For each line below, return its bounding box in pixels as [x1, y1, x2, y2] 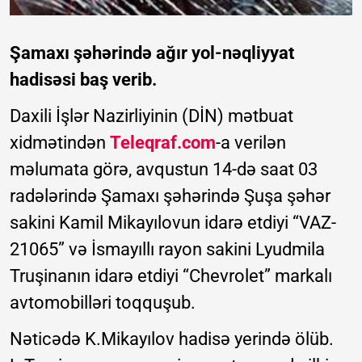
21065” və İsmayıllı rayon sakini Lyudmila [10, 239, 325, 260]
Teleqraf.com [110, 133, 216, 154]
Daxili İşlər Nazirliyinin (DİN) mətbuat [10, 106, 293, 127]
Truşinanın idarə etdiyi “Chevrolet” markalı [10, 266, 332, 287]
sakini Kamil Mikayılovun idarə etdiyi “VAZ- [10, 213, 336, 234]
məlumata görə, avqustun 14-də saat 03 [10, 159, 318, 180]
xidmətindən [10, 133, 110, 154]
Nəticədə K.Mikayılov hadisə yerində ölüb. [10, 329, 334, 350]
